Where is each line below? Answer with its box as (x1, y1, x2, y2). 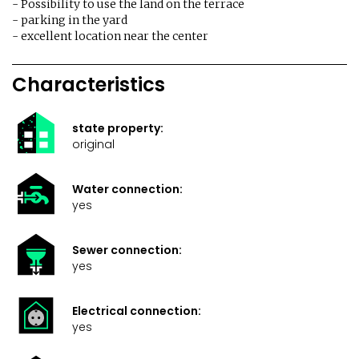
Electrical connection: (72, 302, 201, 319)
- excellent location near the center (12, 28, 208, 43)
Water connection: (72, 180, 183, 197)
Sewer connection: (72, 241, 182, 258)
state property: (72, 119, 163, 136)
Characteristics (12, 71, 165, 98)
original (72, 135, 115, 152)
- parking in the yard (12, 12, 127, 27)
